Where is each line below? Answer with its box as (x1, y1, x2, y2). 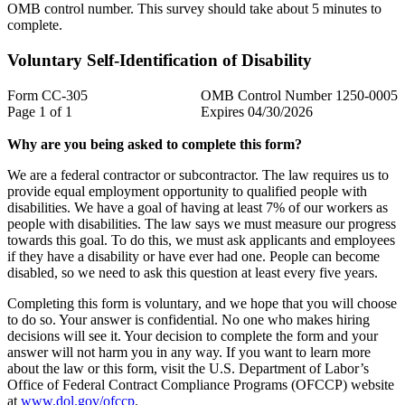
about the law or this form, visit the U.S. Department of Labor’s (7, 360, 369, 376)
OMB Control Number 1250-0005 (201, 87, 398, 103)
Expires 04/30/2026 (201, 103, 313, 119)
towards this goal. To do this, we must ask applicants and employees (7, 231, 395, 248)
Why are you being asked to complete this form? (7, 136, 302, 152)
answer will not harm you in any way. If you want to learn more (7, 344, 371, 360)
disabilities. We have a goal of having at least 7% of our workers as (7, 199, 388, 215)
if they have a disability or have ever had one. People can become (7, 248, 380, 264)
